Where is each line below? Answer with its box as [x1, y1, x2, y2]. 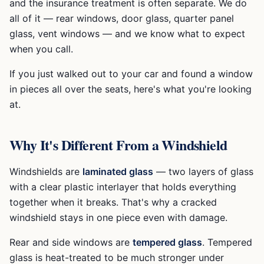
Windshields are [9, 166, 82, 177]
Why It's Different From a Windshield [9, 134, 227, 155]
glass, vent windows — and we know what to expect [9, 28, 245, 39]
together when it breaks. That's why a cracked [9, 196, 217, 208]
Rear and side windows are [9, 236, 133, 248]
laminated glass [82, 166, 153, 177]
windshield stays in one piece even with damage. [9, 212, 227, 223]
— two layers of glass [153, 166, 253, 177]
